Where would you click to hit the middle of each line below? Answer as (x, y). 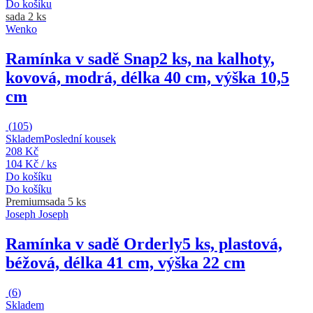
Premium (26, 201)
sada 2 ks (26, 16)
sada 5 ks (66, 201)
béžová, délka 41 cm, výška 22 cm (125, 262)
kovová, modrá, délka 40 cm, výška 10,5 (147, 77)
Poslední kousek (80, 138)
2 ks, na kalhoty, (217, 58)
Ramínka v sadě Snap (82, 58)
